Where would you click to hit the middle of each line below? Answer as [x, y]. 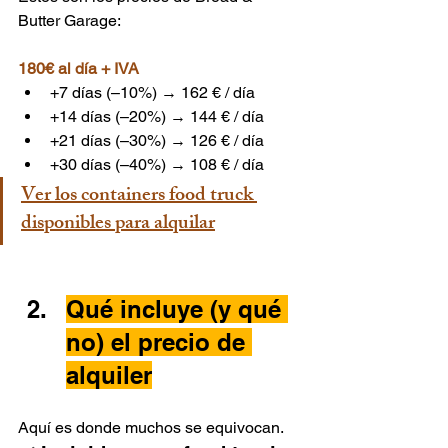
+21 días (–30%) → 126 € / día [157, 141]
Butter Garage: [71, 21]
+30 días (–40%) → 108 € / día [157, 165]
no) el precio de [159, 342]
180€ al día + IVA [78, 69]
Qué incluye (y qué [177, 309]
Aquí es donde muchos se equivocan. [151, 428]
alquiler [109, 375]
